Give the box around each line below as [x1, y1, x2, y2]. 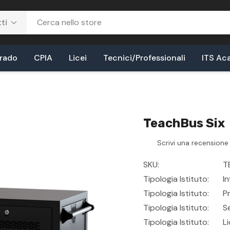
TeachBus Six [143, 116, 225, 130]
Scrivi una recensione [157, 138, 228, 148]
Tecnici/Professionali [103, 52, 185, 63]
